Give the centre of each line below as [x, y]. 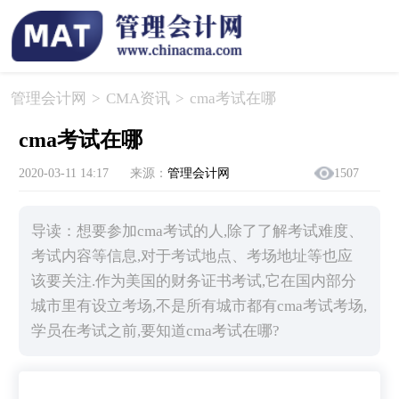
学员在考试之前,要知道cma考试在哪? [156, 330]
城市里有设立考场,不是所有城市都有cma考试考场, [199, 305]
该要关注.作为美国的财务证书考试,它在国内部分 [194, 281]
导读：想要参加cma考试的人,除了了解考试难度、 [198, 231]
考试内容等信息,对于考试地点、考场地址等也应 [192, 256]
